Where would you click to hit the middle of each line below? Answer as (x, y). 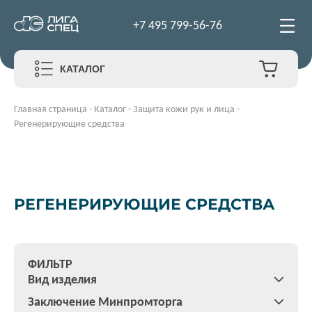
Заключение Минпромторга (105, 302)
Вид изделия (62, 279)
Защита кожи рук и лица (184, 109)
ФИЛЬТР (50, 264)
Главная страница (50, 109)
